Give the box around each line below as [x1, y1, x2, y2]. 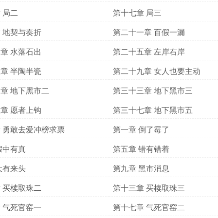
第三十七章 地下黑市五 [113, 104, 193, 115]
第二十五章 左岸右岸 [113, 46, 185, 57]
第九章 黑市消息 [113, 163, 169, 174]
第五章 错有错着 [113, 143, 169, 154]
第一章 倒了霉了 [113, 124, 169, 135]
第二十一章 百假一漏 [113, 26, 185, 37]
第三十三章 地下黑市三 [113, 85, 193, 96]
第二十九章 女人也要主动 [113, 65, 200, 76]
